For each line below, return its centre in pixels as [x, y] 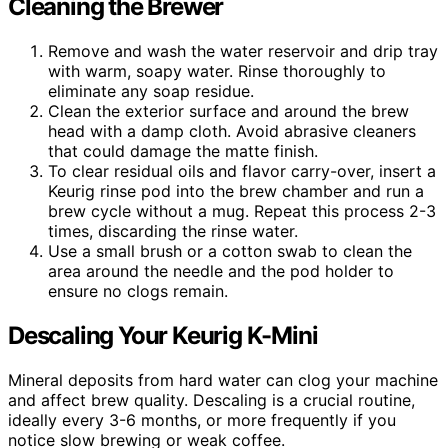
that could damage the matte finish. [183, 150]
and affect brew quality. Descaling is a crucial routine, [211, 399]
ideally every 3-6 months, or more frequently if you [202, 419]
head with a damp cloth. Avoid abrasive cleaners [232, 130]
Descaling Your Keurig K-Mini [163, 335]
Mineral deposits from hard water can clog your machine [223, 379]
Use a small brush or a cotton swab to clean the [230, 250]
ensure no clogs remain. [138, 290]
